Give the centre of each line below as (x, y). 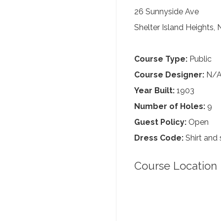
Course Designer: (169, 75)
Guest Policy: (160, 122)
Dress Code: (159, 138)
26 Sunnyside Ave (166, 12)
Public (200, 59)
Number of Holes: (170, 106)
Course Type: (161, 59)
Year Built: (154, 91)
